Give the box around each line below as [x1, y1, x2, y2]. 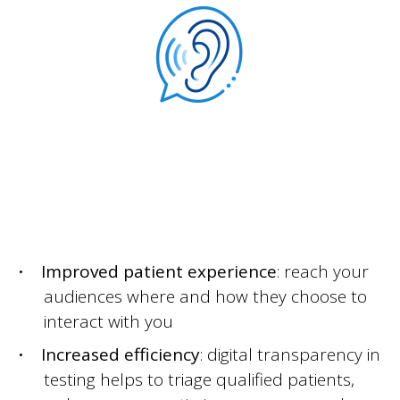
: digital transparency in [200, 343, 380, 366]
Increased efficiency [41, 343, 200, 366]
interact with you [43, 309, 173, 333]
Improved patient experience [41, 259, 277, 283]
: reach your [277, 259, 369, 283]
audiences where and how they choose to [43, 284, 367, 308]
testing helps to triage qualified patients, [43, 368, 354, 391]
